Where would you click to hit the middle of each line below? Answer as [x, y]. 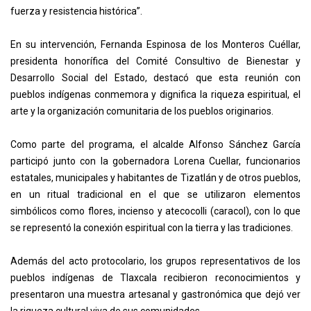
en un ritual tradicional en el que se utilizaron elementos [155, 195]
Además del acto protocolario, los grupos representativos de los [155, 261]
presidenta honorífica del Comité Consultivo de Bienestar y [155, 61]
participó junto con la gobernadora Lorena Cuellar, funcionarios [155, 161]
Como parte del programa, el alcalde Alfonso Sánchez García [155, 145]
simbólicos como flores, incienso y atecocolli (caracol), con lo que [155, 211]
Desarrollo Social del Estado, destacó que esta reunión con [155, 78]
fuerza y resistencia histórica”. [76, 11]
